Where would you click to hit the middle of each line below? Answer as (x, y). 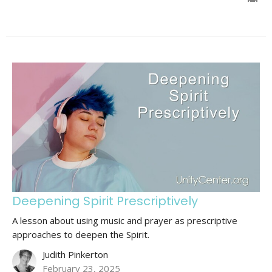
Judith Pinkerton (75, 255)
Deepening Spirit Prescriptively (105, 201)
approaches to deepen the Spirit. (81, 235)
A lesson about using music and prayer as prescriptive (125, 221)
